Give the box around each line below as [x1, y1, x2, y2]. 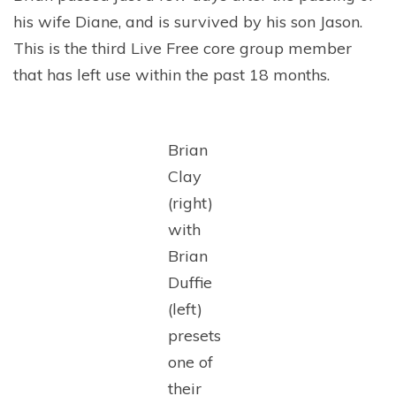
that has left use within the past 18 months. [13, 64, 330, 85]
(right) [168, 192, 213, 213]
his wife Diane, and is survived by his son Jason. [13, 11, 362, 32]
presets [168, 324, 221, 346]
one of [168, 351, 213, 372]
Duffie [168, 271, 212, 293]
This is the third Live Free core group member [13, 37, 352, 58]
